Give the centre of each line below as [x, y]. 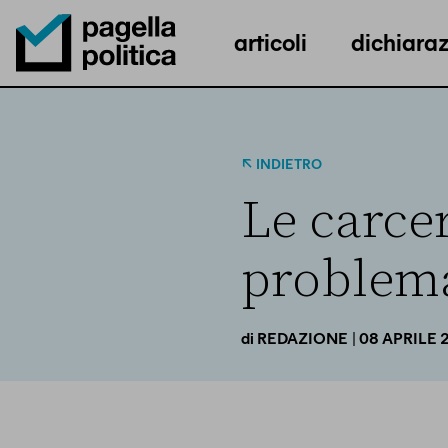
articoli [270, 41]
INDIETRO [288, 163]
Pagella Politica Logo [91, 89]
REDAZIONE [302, 337]
